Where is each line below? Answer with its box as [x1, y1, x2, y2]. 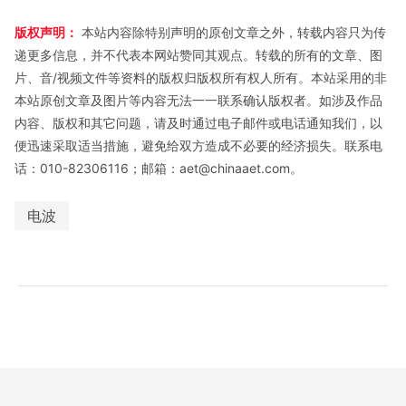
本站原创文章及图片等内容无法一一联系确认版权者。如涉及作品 [14, 92, 382, 108]
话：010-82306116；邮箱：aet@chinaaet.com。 [14, 159, 303, 176]
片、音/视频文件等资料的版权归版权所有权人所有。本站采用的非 [14, 69, 387, 85]
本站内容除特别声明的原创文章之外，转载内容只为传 [78, 24, 386, 40]
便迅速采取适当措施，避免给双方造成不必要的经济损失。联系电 [14, 137, 382, 153]
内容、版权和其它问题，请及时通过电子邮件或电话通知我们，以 [14, 114, 382, 130]
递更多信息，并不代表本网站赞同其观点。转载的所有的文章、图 [14, 46, 382, 63]
